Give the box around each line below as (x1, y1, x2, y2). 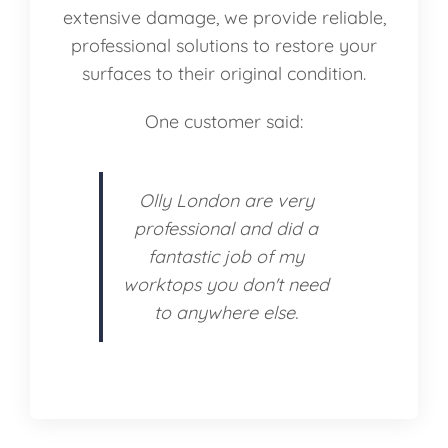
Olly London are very (138, 188, 314, 212)
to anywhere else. (154, 300, 298, 324)
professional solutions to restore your (71, 33, 377, 57)
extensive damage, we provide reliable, (62, 5, 386, 29)
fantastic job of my (148, 244, 304, 268)
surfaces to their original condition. (82, 61, 366, 85)
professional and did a (134, 216, 318, 240)
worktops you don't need (123, 272, 329, 296)
